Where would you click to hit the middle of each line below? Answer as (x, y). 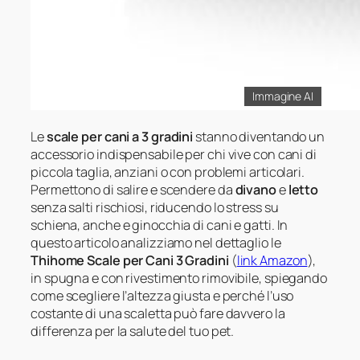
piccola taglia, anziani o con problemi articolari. (168, 172)
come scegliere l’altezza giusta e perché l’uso (162, 295)
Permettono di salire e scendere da (133, 189)
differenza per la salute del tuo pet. (133, 331)
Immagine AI (283, 96)
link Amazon (272, 260)
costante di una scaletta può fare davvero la (158, 313)
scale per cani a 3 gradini (120, 136)
